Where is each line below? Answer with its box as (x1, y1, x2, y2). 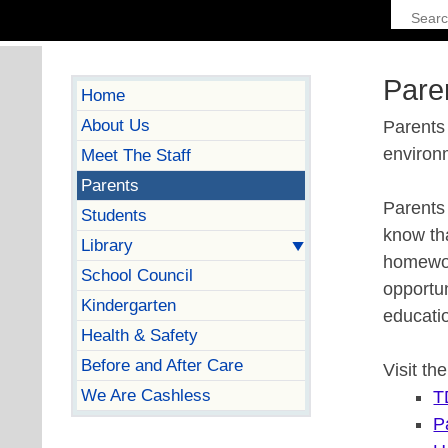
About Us (80, 114, 150, 135)
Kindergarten (80, 294, 176, 315)
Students (80, 204, 147, 225)
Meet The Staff (80, 144, 191, 165)
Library (80, 235, 133, 255)
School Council (80, 264, 193, 285)
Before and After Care (80, 354, 243, 375)
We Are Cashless (80, 384, 211, 405)
